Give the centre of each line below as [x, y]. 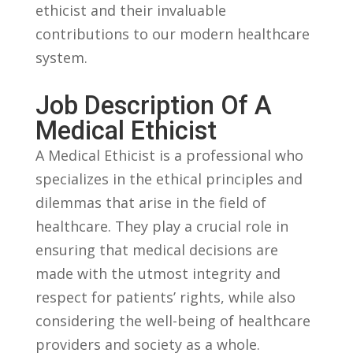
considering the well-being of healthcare [173, 321]
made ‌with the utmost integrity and [158, 274]
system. [61, 58]
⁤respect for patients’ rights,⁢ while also [165, 297]
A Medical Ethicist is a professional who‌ [169, 156]
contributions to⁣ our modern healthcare [172, 34]
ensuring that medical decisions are [156, 250]
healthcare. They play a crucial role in [162, 227]
